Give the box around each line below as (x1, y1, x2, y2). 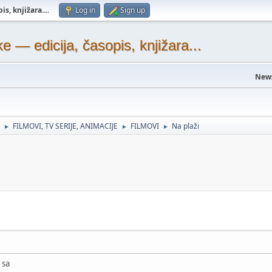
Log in (75, 5, 95, 15)
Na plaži (172, 121, 199, 131)
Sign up (120, 5, 145, 15)
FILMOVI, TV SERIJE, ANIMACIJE (13, 121, 118, 131)
